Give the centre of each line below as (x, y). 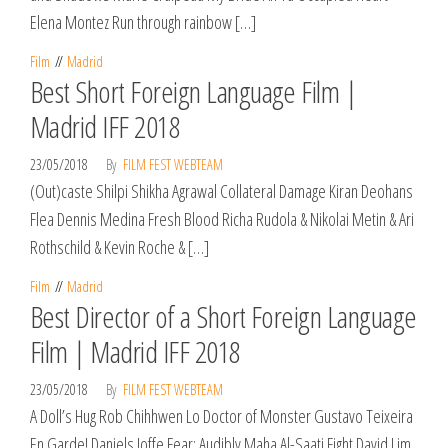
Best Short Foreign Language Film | (193, 91)
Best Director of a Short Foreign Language (223, 316)
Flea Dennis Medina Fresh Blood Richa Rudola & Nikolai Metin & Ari (222, 219)
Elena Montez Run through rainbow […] (143, 22)
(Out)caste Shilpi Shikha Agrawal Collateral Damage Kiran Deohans (221, 191)
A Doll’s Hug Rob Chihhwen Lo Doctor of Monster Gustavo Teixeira (221, 416)
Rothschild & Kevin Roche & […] (119, 247)
